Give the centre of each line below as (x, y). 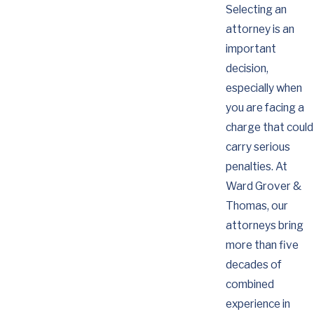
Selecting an (256, 10)
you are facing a (265, 108)
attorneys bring (264, 226)
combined (250, 285)
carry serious (258, 147)
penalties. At (256, 167)
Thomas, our (257, 206)
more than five (262, 245)
